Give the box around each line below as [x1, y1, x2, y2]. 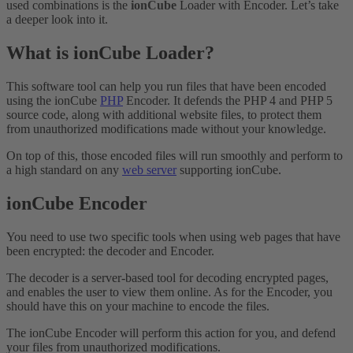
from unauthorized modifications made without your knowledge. [6, 122, 326, 136]
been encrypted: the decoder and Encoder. [6, 243, 214, 258]
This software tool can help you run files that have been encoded [6, 80, 326, 93]
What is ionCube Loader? [6, 43, 214, 64]
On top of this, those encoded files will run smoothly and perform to [6, 149, 343, 162]
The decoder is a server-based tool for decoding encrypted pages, [6, 270, 329, 284]
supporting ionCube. [176, 163, 281, 176]
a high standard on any [6, 163, 122, 176]
